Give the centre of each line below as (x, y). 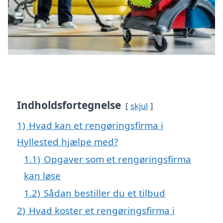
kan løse (42, 175)
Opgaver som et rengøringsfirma (117, 159)
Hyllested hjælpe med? (67, 141)
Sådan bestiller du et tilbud (105, 193)
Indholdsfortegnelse (69, 105)
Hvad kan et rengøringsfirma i (96, 125)
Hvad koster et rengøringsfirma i (102, 210)
